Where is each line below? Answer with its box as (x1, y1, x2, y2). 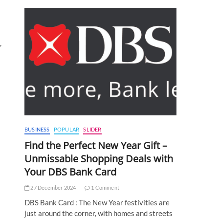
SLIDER (83, 126, 102, 133)
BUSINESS (24, 126, 50, 133)
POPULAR (53, 126, 80, 133)
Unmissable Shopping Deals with (24, 152, 173, 166)
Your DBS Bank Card (24, 165, 116, 179)
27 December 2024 (29, 184, 76, 191)
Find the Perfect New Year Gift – (24, 139, 167, 153)
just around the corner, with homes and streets (24, 209, 173, 218)
